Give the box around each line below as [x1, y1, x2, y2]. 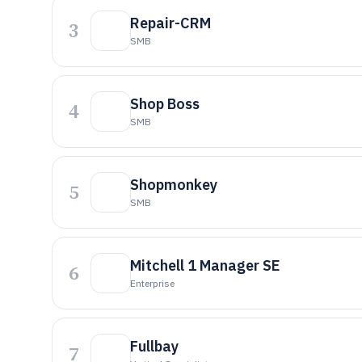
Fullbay [130, 337, 179, 356]
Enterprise [130, 277, 175, 289]
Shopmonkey [130, 175, 217, 194]
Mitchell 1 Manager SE [130, 256, 280, 275]
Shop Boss [130, 95, 200, 113]
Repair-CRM [130, 14, 211, 32]
